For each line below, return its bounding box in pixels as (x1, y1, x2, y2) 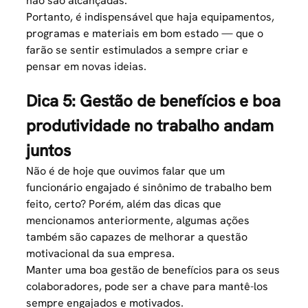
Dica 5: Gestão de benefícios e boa (26, 90, 281, 112)
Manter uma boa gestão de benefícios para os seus (26, 263, 280, 278)
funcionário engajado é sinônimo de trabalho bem (26, 180, 272, 195)
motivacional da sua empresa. (26, 246, 175, 261)
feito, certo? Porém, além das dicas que (26, 197, 222, 212)
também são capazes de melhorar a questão (26, 230, 248, 245)
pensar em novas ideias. (26, 59, 147, 74)
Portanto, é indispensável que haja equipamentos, (26, 10, 275, 25)
